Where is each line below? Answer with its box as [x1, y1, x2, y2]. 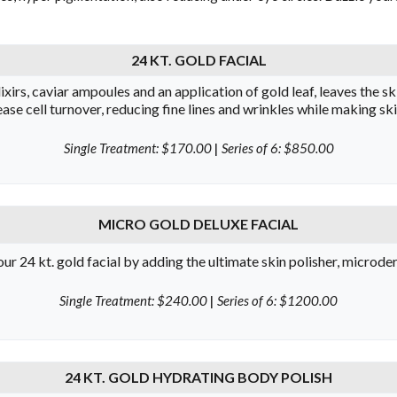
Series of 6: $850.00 [218, 139, 334, 156]
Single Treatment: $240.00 [59, 292, 210, 308]
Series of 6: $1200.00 [214, 292, 338, 308]
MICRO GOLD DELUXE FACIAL [98, 215, 299, 232]
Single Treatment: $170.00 [63, 139, 214, 156]
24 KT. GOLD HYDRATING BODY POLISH [65, 369, 332, 385]
